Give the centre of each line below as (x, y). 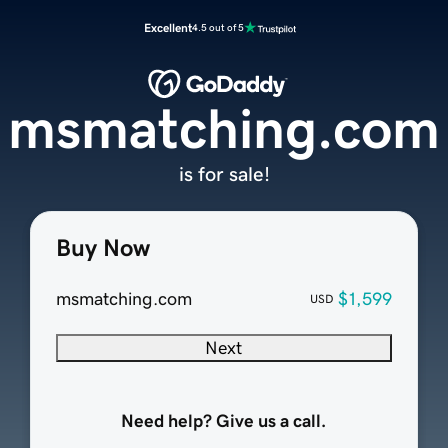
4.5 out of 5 (218, 27)
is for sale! (224, 174)
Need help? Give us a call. (224, 421)
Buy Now (102, 248)
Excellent (168, 28)
